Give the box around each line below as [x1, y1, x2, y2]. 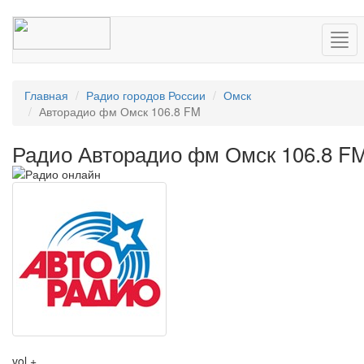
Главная [24, 87, 68, 103]
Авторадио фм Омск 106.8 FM [39, 103, 201, 119]
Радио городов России [86, 87, 206, 103]
